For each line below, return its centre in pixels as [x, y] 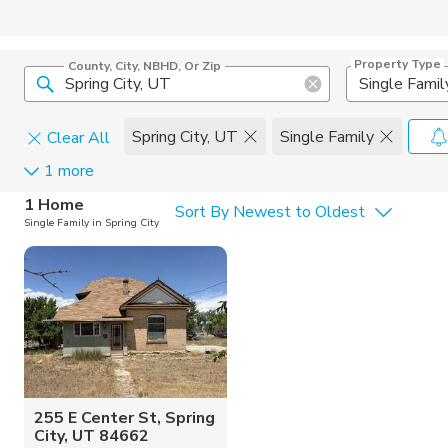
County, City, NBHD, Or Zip [144, 66]
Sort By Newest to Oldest [270, 212]
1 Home [54, 205]
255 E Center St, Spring [124, 417]
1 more [69, 171]
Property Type [397, 64]
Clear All [78, 138]
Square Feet [80, 241]
